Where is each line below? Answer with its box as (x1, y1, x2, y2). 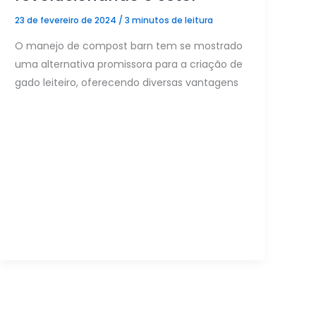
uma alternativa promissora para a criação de (15, 56, 243, 71)
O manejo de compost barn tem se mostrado (15, 38, 243, 53)
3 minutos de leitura (125, 14, 214, 27)
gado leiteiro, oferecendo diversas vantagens (15, 75, 239, 90)
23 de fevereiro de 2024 (15, 14, 119, 27)
